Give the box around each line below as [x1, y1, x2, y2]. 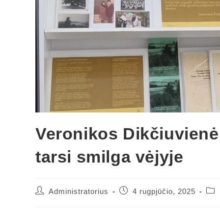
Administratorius [49, 188, 109, 196]
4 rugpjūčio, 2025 [133, 188, 195, 196]
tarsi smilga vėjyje [35, 147, 184, 166]
